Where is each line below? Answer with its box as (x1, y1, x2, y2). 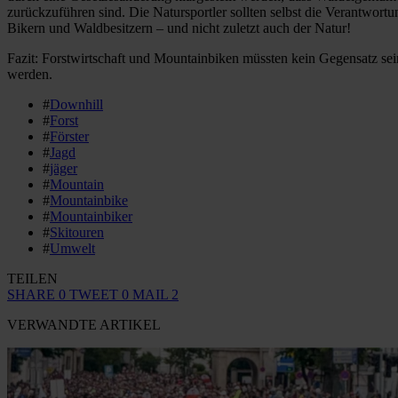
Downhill (50, 97, 103, 113)
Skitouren (50, 225, 104, 241)
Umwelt (50, 241, 95, 257)
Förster (50, 129, 89, 145)
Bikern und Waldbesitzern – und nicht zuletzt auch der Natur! (7, 20, 351, 36)
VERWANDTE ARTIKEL (7, 317, 161, 333)
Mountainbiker (50, 209, 132, 225)
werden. (7, 67, 52, 83)
